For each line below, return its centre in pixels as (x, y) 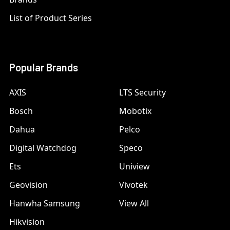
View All (134, 204)
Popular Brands (44, 68)
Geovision (28, 185)
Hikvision (27, 222)
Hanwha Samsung (45, 204)
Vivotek (133, 185)
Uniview (135, 167)
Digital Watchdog (43, 148)
